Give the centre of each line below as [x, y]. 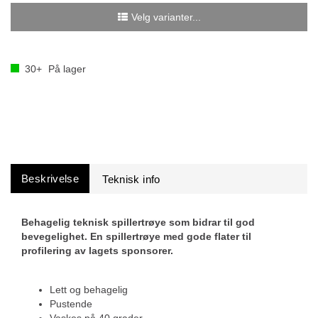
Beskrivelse [50, 179]
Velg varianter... [166, 17]
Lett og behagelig [89, 290]
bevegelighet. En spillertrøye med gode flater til [136, 236]
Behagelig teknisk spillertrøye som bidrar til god [138, 222]
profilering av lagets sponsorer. [97, 251]
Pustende [71, 304]
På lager [66, 69]
